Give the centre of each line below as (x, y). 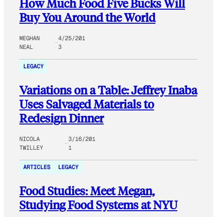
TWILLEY (31, 147)
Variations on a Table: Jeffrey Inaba (108, 90)
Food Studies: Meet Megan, (87, 190)
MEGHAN (30, 38)
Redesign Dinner (62, 118)
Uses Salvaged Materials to (87, 104)
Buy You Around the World (87, 17)
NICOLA (30, 139)
